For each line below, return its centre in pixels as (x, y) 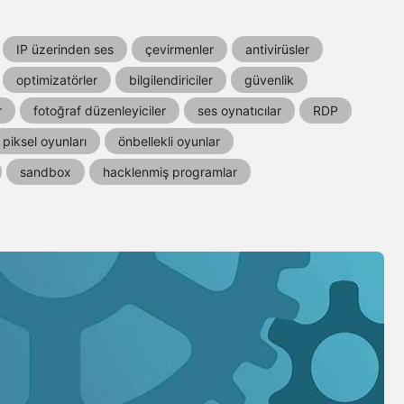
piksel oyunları (45, 142)
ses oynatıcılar (239, 111)
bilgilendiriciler (171, 80)
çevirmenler (179, 50)
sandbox (46, 172)
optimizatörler (57, 80)
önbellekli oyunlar (169, 142)
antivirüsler (277, 50)
